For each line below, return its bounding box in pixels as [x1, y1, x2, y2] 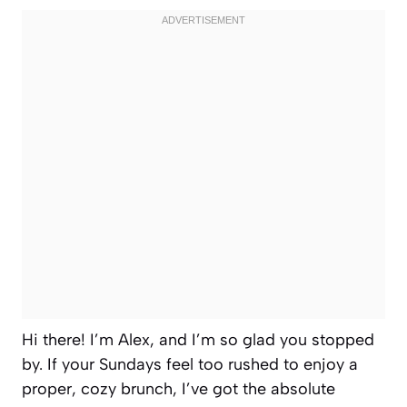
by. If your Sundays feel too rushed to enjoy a [22, 353, 358, 374]
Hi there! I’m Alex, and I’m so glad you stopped [22, 329, 374, 350]
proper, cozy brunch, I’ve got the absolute [22, 378, 335, 399]
